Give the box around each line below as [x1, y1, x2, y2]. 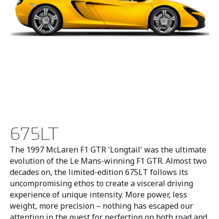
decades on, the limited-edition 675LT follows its [10, 167, 188, 178]
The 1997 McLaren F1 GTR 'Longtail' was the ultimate [10, 144, 206, 155]
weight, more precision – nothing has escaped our [10, 200, 193, 212]
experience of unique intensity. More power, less [10, 189, 187, 200]
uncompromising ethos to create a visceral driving [10, 178, 193, 189]
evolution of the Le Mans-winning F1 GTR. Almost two [10, 155, 207, 167]
